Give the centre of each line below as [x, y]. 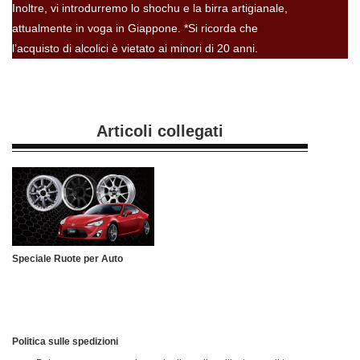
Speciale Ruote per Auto [67, 259]
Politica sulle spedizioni [65, 342]
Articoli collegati [160, 131]
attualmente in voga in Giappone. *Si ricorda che [135, 28]
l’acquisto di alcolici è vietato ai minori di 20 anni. [135, 48]
